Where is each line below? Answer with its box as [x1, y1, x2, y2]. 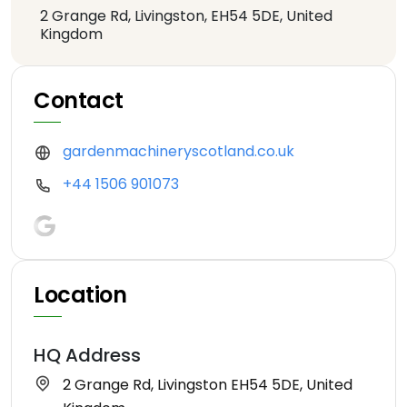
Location [34, 280, 127, 311]
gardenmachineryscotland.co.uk [63, 141, 294, 162]
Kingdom [40, 24, 103, 45]
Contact [34, 85, 124, 115]
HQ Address [34, 342, 141, 369]
